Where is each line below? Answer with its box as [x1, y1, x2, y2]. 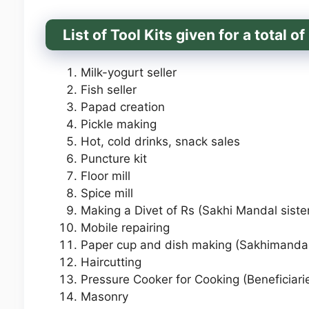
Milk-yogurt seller [80, 65, 177, 79]
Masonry [80, 289, 128, 303]
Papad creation [80, 99, 165, 114]
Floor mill [80, 168, 130, 183]
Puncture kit [80, 151, 147, 166]
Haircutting [80, 255, 141, 269]
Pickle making [80, 117, 157, 131]
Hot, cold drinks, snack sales [80, 134, 240, 148]
